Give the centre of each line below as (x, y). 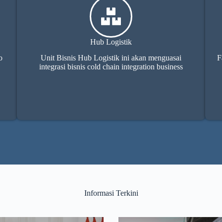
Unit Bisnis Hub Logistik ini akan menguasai (111, 58)
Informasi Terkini (111, 193)
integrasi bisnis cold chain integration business (111, 67)
